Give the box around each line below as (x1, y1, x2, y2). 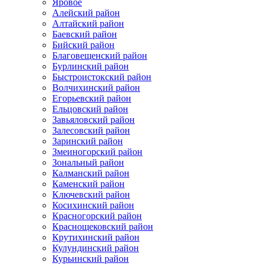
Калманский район (52, 167, 129, 178)
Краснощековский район (52, 221, 153, 232)
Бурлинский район (52, 61, 129, 71)
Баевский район (52, 28, 117, 39)
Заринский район (52, 135, 123, 146)
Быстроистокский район (52, 71, 151, 82)
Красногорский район (52, 210, 142, 221)
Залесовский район (52, 125, 130, 135)
